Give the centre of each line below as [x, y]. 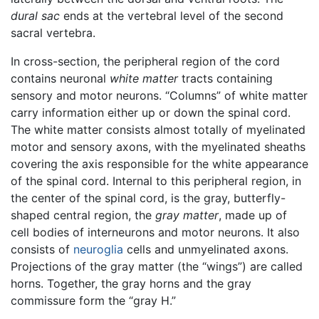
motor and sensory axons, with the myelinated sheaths [158, 147]
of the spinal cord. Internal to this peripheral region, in [156, 181]
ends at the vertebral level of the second [172, 16]
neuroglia [98, 250]
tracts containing [225, 79]
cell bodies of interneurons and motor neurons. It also [155, 232]
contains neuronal [60, 79]
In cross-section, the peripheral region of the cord [145, 62]
